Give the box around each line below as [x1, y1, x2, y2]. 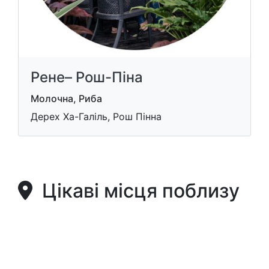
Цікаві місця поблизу [32, 179, 240, 202]
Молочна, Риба [31, 92, 102, 104]
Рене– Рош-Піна [31, 68, 143, 86]
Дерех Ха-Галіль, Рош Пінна [31, 110, 162, 122]
